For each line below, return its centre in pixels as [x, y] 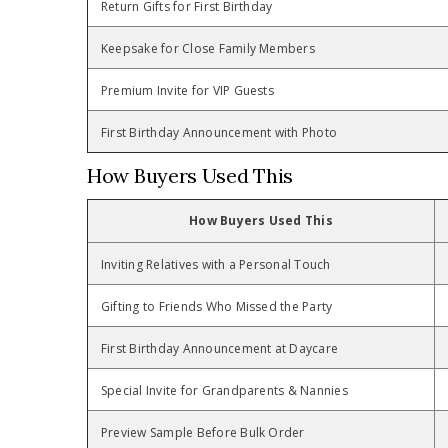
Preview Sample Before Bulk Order [203, 433]
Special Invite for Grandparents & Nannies [224, 391]
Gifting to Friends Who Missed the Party [217, 307]
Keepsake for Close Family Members [208, 49]
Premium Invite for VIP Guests [187, 91]
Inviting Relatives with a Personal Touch [216, 265]
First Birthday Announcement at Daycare [220, 349]
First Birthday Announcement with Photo [219, 133]
